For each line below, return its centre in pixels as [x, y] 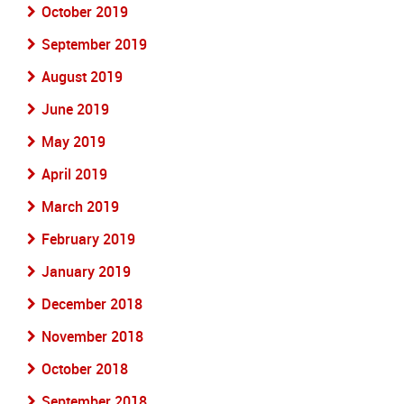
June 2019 [75, 109]
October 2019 [85, 12]
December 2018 [92, 304]
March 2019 [80, 207]
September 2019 [94, 44]
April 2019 [74, 174]
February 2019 [88, 239]
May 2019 [73, 142]
